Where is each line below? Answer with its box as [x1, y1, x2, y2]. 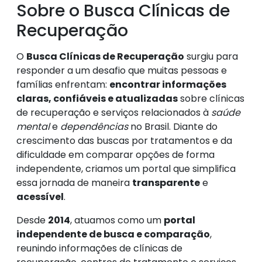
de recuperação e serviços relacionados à [16, 106, 211, 119]
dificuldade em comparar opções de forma [16, 148, 215, 161]
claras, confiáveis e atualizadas [16, 92, 178, 105]
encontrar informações [109, 78, 226, 91]
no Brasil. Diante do [128, 120, 218, 133]
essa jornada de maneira [16, 176, 132, 189]
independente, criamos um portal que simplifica [16, 162, 236, 175]
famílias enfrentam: [16, 78, 109, 91]
